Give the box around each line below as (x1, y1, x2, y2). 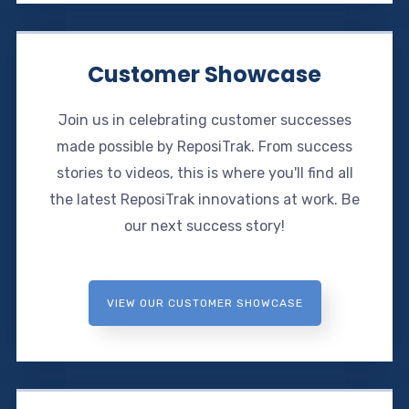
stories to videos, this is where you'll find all (56, 163, 353, 182)
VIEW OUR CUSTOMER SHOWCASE (106, 296, 303, 309)
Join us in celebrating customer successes (58, 110, 351, 129)
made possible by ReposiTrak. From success (57, 137, 352, 155)
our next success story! (124, 216, 285, 235)
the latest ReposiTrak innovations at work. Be (49, 190, 360, 208)
